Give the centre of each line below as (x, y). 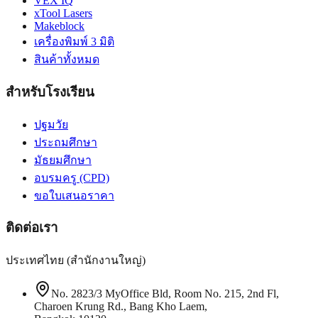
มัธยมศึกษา (63, 160)
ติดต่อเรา (32, 228)
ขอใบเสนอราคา (74, 195)
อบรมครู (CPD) (72, 177)
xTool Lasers (63, 13)
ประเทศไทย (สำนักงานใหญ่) (76, 260)
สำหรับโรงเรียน (50, 92)
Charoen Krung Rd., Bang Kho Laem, (121, 306)
